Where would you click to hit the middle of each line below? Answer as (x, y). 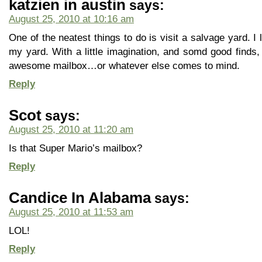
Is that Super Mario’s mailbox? (75, 148)
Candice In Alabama (80, 198)
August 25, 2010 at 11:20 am (71, 129)
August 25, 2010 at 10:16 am (71, 19)
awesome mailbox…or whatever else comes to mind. (124, 65)
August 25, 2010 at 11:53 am (71, 212)
